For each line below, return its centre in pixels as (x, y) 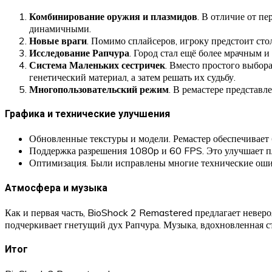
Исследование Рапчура (79, 53)
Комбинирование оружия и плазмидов (113, 16)
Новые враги (58, 40)
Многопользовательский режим (99, 89)
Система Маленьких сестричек (97, 65)
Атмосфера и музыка (56, 188)
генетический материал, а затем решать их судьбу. (132, 77)
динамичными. (60, 28)
